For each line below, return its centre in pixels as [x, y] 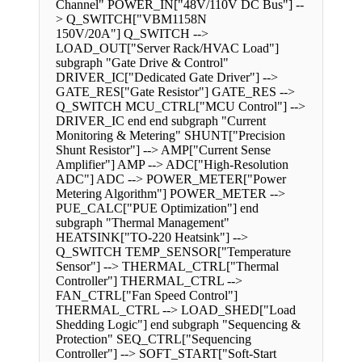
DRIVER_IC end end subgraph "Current [161, 121]
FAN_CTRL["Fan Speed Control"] [147, 296]
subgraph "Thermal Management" [143, 223]
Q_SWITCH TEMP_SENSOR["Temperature [173, 252]
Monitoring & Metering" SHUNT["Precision [170, 136]
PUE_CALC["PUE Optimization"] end [157, 208]
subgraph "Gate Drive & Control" [142, 63]
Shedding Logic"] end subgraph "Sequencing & [178, 325]
